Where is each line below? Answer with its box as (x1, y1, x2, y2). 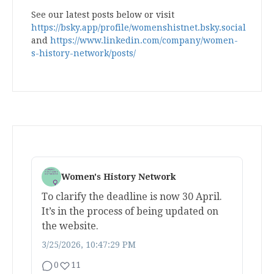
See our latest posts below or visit (31, 10, 174, 20)
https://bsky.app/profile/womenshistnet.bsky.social (31, 23, 246, 33)
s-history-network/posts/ (31, 48, 136, 59)
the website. (42, 220, 98, 232)
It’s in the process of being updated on (42, 206, 218, 218)
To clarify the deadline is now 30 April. (42, 191, 222, 203)
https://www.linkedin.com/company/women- (50, 35, 238, 46)
